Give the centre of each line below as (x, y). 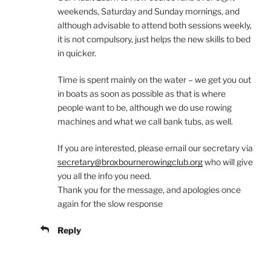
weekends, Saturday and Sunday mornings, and (149, 11)
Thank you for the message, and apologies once (149, 190)
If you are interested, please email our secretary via (155, 148)
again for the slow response (110, 204)
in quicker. (77, 53)
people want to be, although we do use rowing (145, 108)
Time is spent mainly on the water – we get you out (154, 80)
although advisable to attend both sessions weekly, (155, 25)
